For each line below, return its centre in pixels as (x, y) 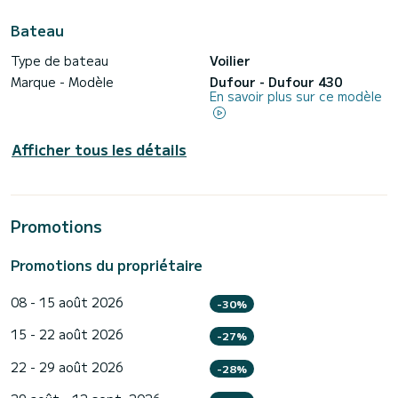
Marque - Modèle (62, 82)
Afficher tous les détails (99, 149)
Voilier (230, 61)
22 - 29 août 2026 (67, 366)
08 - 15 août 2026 (67, 302)
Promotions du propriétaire (107, 264)
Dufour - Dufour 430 (276, 82)
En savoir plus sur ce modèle (296, 96)
